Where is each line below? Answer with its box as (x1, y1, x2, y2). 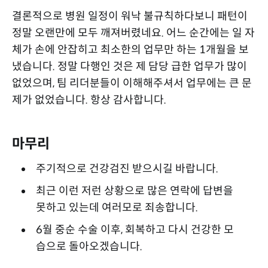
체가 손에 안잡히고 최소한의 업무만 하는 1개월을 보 (12, 42, 249, 56)
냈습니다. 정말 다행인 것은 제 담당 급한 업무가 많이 (12, 59, 247, 73)
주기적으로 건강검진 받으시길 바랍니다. (35, 162, 218, 175)
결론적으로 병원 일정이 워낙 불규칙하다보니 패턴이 (12, 9, 248, 23)
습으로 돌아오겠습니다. (35, 239, 142, 253)
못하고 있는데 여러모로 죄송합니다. (35, 200, 198, 214)
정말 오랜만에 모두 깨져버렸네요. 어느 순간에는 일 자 (12, 26, 255, 39)
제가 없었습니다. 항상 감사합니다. (12, 93, 166, 106)
